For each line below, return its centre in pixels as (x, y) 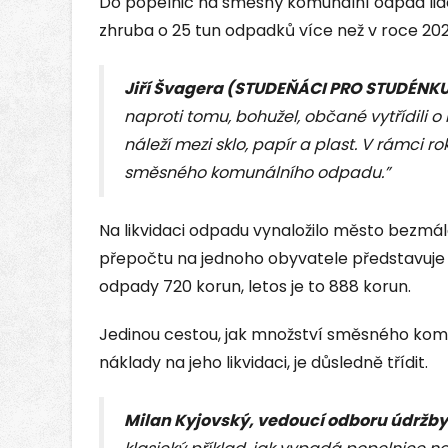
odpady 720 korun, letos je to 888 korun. (255, 287)
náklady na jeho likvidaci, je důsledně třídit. (263, 363)
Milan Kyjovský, (190, 421)
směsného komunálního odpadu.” (257, 173)
